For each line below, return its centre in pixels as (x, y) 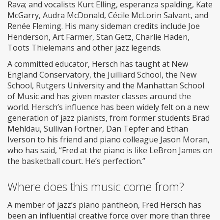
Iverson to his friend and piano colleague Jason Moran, (109, 140)
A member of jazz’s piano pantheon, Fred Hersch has (104, 205)
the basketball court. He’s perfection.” (76, 161)
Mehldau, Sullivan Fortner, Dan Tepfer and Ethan (98, 129)
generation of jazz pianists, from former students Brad (109, 118)
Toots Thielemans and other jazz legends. (84, 48)
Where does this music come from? (96, 187)
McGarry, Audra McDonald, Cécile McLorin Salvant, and (108, 15)
